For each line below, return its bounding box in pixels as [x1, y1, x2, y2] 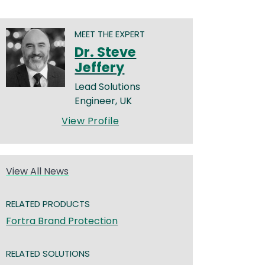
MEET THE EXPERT [75, 28, 146, 40]
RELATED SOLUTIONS [6, 247, 91, 260]
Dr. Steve [75, 43, 137, 62]
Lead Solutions [75, 80, 141, 93]
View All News [6, 164, 69, 179]
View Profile [62, 114, 119, 128]
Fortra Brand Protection [6, 214, 118, 228]
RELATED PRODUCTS [6, 198, 91, 211]
